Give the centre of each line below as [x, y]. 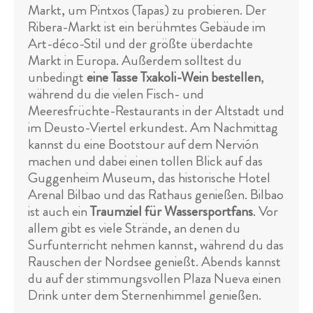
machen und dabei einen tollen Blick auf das [145, 161]
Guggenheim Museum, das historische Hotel [149, 178]
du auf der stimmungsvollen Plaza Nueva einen [154, 279]
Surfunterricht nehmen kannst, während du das [156, 245]
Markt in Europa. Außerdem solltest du [135, 61]
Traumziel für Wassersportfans [172, 212]
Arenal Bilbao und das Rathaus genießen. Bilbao [156, 195]
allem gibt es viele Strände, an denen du [134, 228]
